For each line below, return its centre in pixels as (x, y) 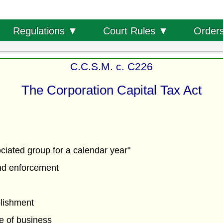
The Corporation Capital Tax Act (111, 90)
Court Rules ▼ (135, 31)
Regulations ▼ (45, 31)
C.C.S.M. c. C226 (111, 66)
